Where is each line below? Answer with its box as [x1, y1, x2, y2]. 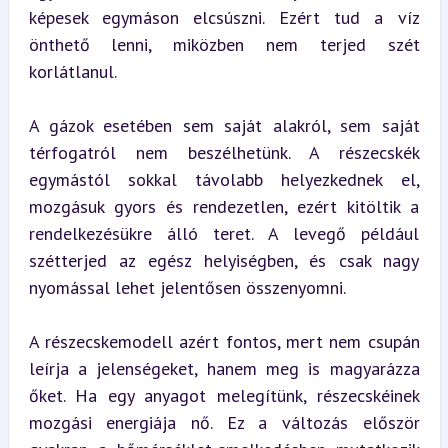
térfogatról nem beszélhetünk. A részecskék [28, 140, 420, 164]
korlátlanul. [28, 59, 117, 83]
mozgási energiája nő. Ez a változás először [28, 410, 420, 434]
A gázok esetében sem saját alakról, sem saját [28, 113, 420, 137]
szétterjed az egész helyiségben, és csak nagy [28, 248, 420, 272]
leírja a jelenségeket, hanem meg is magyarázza [28, 356, 420, 380]
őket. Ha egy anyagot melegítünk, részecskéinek [28, 383, 420, 407]
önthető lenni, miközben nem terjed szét [28, 32, 420, 56]
